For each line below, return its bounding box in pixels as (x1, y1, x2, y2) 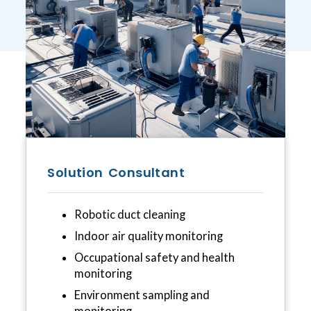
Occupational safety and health (74, 250, 235, 264)
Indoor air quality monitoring (74, 228, 223, 243)
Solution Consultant (47, 163, 185, 181)
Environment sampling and (74, 287, 210, 302)
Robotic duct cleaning (74, 207, 185, 221)
